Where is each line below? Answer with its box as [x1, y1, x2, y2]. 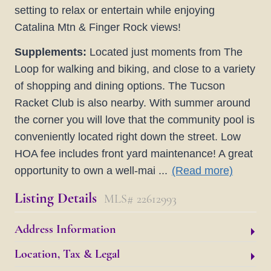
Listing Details [15, 189, 100, 207]
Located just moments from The [90, 46, 243, 59]
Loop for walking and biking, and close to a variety [15, 63, 255, 76]
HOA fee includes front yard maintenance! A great [15, 148, 253, 160]
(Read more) [172, 165, 233, 177]
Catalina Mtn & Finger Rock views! [15, 21, 181, 33]
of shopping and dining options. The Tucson [15, 80, 225, 93]
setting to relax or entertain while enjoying [15, 4, 215, 16]
